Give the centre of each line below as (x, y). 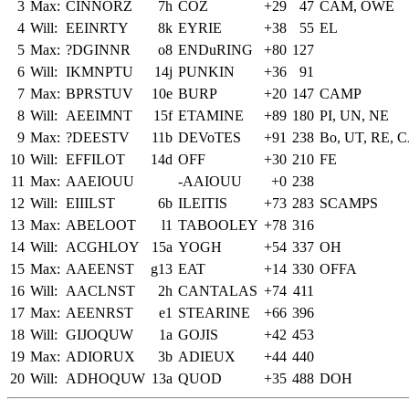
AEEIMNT (99, 115)
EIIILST (90, 203)
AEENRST (100, 312)
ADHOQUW (105, 378)
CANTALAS (218, 290)
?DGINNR (98, 49)
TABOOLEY (218, 225)
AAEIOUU (100, 181)
